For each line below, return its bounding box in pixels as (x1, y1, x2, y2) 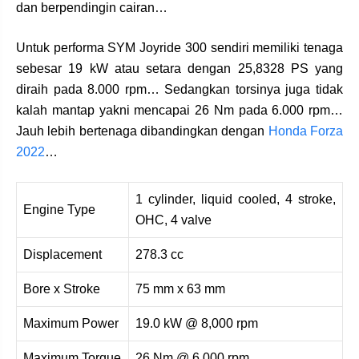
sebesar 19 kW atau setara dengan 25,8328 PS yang (16, 62, 343, 76)
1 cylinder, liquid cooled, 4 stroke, (135, 192, 336, 207)
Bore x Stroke (23, 282, 100, 296)
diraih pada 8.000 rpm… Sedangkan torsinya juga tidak (16, 83, 343, 97)
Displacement (23, 248, 102, 262)
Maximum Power (23, 317, 119, 331)
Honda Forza (268, 124, 344, 139)
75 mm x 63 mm (135, 282, 225, 296)
